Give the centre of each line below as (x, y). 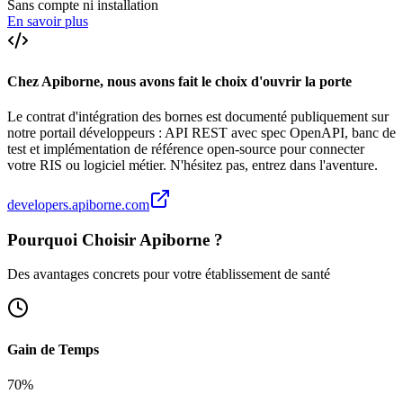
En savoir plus (48, 21)
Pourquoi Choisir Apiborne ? (115, 239)
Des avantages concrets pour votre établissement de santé (169, 274)
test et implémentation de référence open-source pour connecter (186, 149)
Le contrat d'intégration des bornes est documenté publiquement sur (198, 117)
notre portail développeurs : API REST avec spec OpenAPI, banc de (201, 133)
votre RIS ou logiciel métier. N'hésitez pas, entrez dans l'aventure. (193, 166)
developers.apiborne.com (78, 205)
